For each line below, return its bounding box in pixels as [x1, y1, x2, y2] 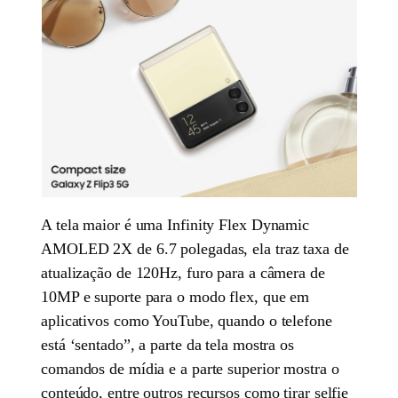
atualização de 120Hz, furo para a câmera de [41, 263, 325, 282]
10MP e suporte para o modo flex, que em [41, 287, 310, 306]
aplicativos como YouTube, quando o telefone [41, 311, 332, 330]
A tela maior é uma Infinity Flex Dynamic [41, 215, 310, 234]
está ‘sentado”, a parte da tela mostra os [41, 335, 294, 354]
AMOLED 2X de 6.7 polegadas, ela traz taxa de [41, 239, 349, 258]
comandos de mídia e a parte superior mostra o [41, 359, 339, 378]
